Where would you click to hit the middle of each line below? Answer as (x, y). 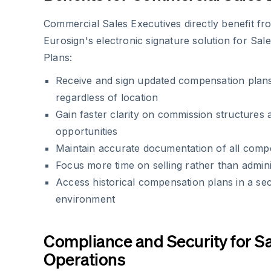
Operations (84, 259)
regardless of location (107, 97)
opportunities (87, 131)
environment (86, 199)
